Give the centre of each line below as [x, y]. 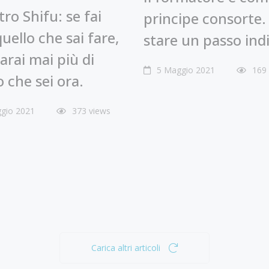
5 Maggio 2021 [185, 70]
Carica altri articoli [125, 247]
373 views [91, 110]
